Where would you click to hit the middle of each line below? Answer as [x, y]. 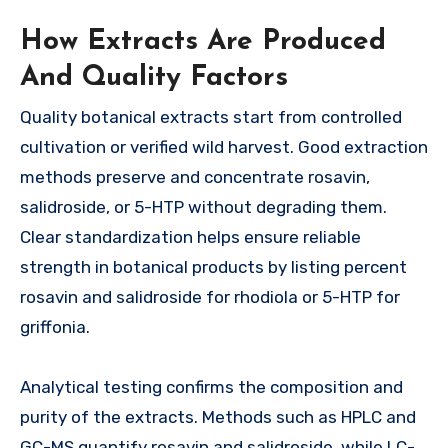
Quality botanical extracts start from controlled [211, 117]
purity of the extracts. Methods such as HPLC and [218, 417]
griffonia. [55, 327]
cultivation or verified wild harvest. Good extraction [224, 147]
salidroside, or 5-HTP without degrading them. [203, 207]
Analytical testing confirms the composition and [211, 387]
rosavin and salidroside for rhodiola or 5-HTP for [210, 297]
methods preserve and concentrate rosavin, [195, 177]
